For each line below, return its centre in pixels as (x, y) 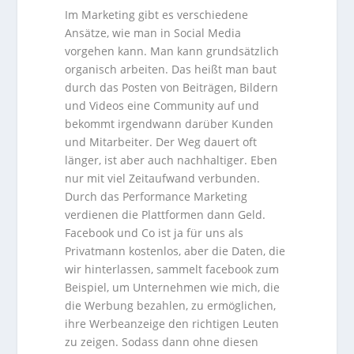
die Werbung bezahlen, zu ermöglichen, (171, 305)
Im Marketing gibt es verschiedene (157, 14)
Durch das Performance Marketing (156, 196)
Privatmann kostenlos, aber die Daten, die (175, 250)
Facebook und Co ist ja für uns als (154, 232)
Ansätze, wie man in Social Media (153, 32)
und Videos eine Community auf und (162, 105)
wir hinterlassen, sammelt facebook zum (172, 269)
